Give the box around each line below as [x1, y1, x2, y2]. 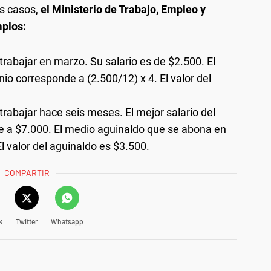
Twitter [15, 217, 38, 226]
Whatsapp [50, 217, 83, 226]
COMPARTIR [4, 167, 50, 178]
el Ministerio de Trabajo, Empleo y [41, 2, 206, 16]
